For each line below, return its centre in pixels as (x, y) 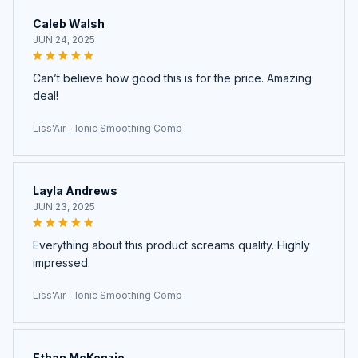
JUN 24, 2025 (64, 39)
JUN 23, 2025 (64, 206)
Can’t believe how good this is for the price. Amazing (172, 78)
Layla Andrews (75, 190)
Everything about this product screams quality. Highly (171, 245)
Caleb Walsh (69, 23)
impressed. (62, 262)
